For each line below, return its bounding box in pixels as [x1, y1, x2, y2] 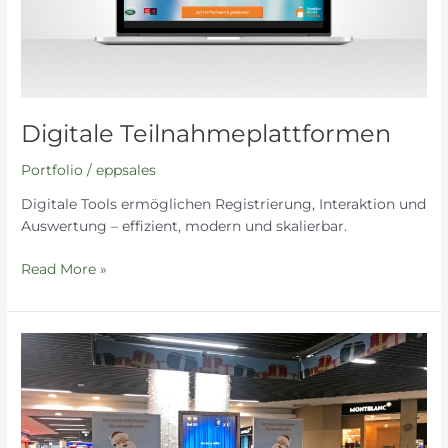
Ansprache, [20, 356, 97, 373]
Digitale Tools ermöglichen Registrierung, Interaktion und [21, 196, 427, 213]
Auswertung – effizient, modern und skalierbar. [21, 218, 348, 235]
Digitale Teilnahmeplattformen [21, 118, 392, 148]
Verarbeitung [20, 400, 112, 417]
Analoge [20, 334, 79, 351]
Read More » [21, 260, 108, 277]
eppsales [96, 161, 157, 178]
